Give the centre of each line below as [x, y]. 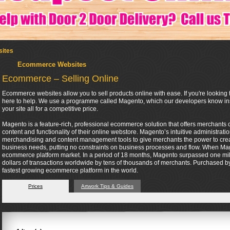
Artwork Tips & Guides [107, 186]
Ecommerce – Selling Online [60, 79]
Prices [35, 186]
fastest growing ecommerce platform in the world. [70, 170]
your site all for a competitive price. [50, 109]
